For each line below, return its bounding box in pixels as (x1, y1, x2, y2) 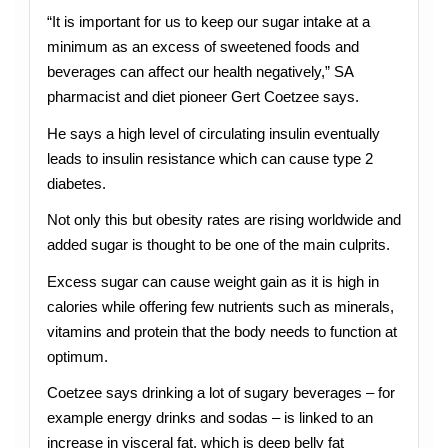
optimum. (46, 347, 108, 365)
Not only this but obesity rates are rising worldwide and (46, 211, 401, 229)
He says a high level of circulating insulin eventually (46, 124, 380, 142)
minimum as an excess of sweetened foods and (46, 38, 359, 56)
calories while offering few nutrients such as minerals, (46, 297, 394, 315)
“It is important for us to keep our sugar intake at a (46, 13, 370, 31)
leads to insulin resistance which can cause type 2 (46, 149, 373, 167)
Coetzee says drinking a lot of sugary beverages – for (46, 383, 395, 401)
